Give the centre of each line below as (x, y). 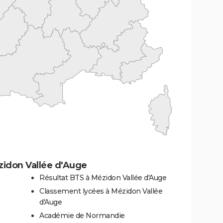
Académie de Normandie (82, 215)
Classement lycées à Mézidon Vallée (101, 191)
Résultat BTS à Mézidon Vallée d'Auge (103, 177)
